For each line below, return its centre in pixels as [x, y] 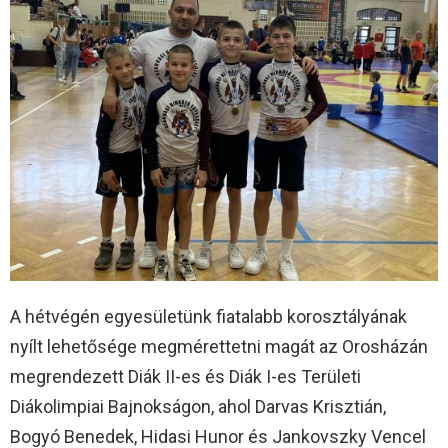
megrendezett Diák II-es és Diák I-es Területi [185, 376]
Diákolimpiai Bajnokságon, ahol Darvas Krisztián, [198, 406]
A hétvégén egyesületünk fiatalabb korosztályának [208, 316]
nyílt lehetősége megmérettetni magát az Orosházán [219, 346]
